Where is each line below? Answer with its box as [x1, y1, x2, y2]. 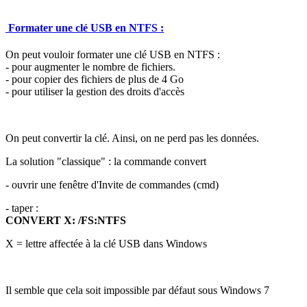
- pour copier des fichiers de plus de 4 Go [5, 73, 184, 86]
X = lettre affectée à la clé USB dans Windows [5, 238, 207, 250]
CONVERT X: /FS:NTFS [5, 214, 126, 227]
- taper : [5, 202, 38, 214]
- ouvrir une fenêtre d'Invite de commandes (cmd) [5, 179, 219, 191]
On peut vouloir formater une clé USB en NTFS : [5, 49, 220, 61]
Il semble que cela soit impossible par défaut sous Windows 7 [5, 284, 269, 297]
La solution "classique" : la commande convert [5, 156, 206, 168]
